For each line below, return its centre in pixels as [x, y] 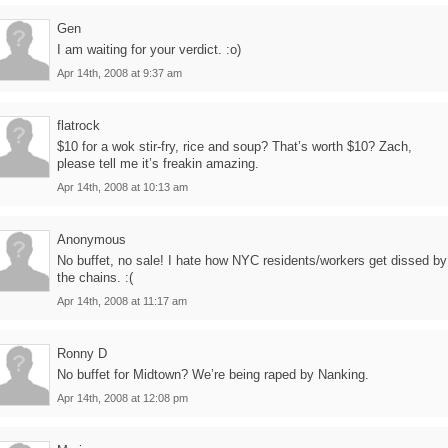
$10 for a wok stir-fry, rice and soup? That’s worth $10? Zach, [234, 146]
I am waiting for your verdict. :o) [149, 49]
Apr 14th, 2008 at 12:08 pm [122, 398]
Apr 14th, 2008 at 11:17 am [122, 301]
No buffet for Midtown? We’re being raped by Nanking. [213, 374]
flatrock [78, 125]
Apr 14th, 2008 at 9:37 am [119, 73]
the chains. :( [95, 277]
